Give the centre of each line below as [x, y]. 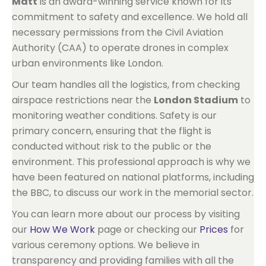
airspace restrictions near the [83, 100]
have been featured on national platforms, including [133, 177]
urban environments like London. [88, 63]
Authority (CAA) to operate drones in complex [120, 47]
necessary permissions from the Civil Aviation [118, 32]
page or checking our [147, 229]
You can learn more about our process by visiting [126, 214]
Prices [214, 229]
